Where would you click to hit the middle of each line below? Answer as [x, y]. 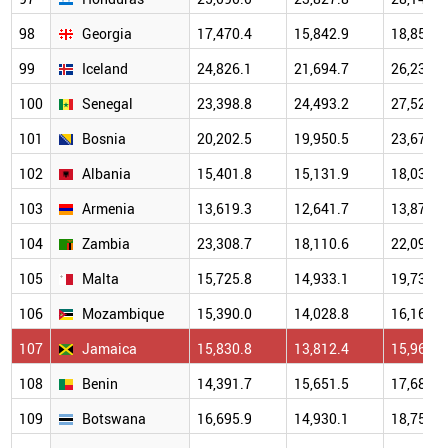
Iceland [105, 69]
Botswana [114, 419]
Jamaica [109, 349]
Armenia [108, 209]
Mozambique [123, 314]
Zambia [106, 244]
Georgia [107, 34]
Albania [106, 174]
